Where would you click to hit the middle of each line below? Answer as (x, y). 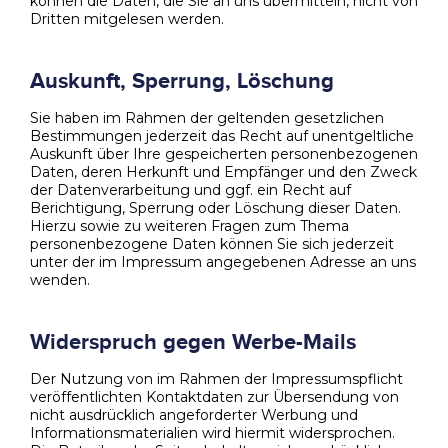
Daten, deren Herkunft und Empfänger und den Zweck (223, 171)
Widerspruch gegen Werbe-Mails (193, 342)
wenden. (60, 279)
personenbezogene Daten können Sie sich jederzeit (212, 243)
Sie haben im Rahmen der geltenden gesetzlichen (207, 117)
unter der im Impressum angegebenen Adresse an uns (223, 261)
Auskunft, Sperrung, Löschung (182, 81)
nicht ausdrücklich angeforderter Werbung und (194, 414)
